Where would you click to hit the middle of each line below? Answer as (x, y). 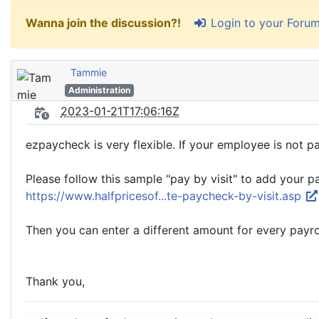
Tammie (89, 72)
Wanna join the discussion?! (105, 23)
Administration (99, 90)
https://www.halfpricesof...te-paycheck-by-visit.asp (165, 196)
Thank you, (55, 281)
